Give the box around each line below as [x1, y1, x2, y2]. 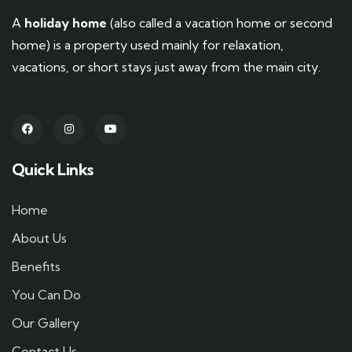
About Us [12, 230, 67, 246]
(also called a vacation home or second [107, 14, 332, 31]
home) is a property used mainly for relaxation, [12, 36, 284, 53]
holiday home [24, 14, 107, 31]
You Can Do [12, 287, 81, 302]
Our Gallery [12, 315, 79, 331]
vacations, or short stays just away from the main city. [12, 58, 324, 75]
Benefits [12, 258, 60, 274]
